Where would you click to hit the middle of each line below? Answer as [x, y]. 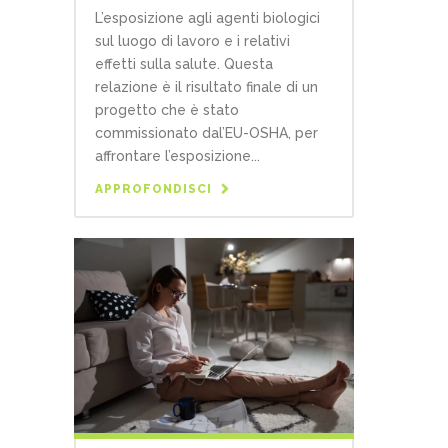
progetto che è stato [167, 110]
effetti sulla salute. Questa [184, 64]
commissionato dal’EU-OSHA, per [206, 133]
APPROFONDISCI [153, 189]
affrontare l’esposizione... [177, 156]
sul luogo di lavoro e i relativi [192, 41]
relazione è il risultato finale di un [206, 87]
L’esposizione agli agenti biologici [207, 18]
